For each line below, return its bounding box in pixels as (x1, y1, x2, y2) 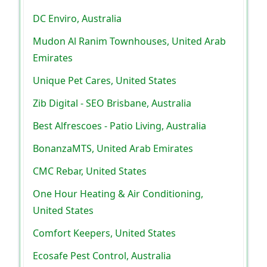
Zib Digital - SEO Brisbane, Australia (33, 97, 191, 110)
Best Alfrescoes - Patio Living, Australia (33, 119, 206, 133)
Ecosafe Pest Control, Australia (33, 249, 171, 263)
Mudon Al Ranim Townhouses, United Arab (33, 35, 226, 48)
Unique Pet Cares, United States (33, 74, 176, 88)
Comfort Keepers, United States (33, 226, 176, 240)
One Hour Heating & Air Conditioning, (33, 187, 203, 201)
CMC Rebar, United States (33, 164, 147, 178)
